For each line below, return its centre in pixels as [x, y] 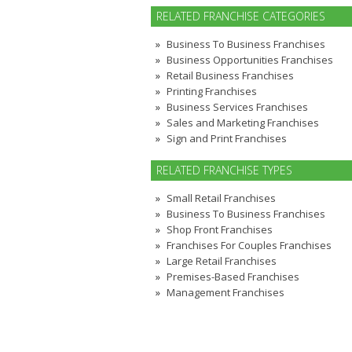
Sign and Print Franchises [227, 138]
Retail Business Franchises [230, 75]
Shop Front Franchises [220, 229]
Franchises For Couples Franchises [249, 245]
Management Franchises [225, 292]
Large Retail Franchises [222, 261]
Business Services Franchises [237, 107]
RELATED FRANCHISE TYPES [224, 170]
